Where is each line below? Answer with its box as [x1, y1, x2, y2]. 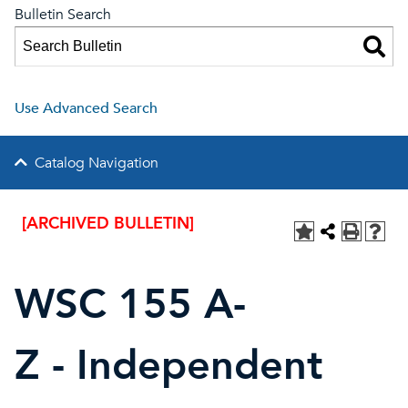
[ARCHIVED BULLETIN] [22, 212, 194, 235]
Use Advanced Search [15, 98, 158, 118]
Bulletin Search [15, 5, 111, 25]
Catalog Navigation [35, 153, 158, 173]
